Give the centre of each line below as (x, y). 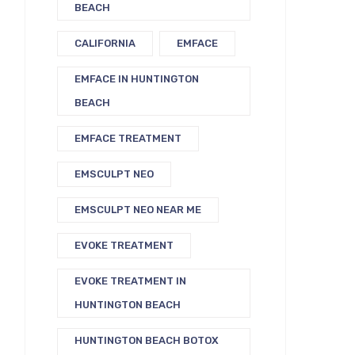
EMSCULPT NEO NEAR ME (138, 210)
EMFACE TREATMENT (128, 138)
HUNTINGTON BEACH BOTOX (147, 340)
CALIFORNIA (105, 43)
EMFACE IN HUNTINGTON (137, 79)
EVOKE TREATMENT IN (130, 281)
